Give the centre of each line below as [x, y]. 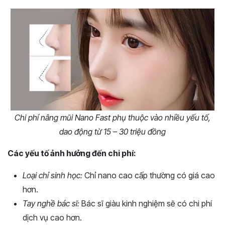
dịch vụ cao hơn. [52, 218]
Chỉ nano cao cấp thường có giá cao [149, 176]
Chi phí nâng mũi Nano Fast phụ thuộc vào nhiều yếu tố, [113, 118]
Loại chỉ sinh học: [52, 176]
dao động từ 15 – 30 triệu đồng [113, 132]
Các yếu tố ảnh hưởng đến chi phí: [72, 153]
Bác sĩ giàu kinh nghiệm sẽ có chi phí [146, 204]
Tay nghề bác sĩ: [51, 204]
